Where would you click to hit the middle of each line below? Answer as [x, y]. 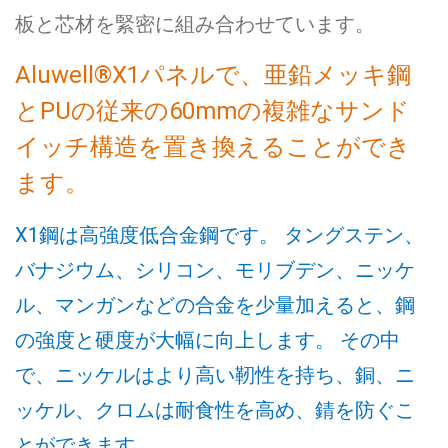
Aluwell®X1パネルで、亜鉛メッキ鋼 [213, 75]
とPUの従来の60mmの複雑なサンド [212, 111]
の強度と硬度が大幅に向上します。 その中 [207, 340]
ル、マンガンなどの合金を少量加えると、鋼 [215, 305]
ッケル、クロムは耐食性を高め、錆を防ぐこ [215, 410]
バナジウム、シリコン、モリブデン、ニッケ [215, 270]
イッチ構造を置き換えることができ [213, 147]
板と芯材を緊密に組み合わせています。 [195, 24]
